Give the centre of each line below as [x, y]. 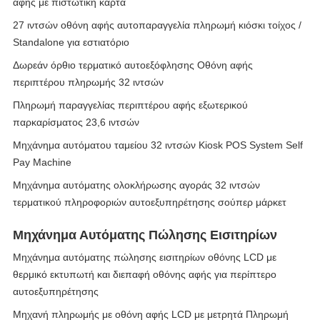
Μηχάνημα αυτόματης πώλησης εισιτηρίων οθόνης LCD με [145, 257]
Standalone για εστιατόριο [71, 42]
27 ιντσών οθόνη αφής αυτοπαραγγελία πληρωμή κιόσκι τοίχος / [157, 25]
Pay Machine [42, 162]
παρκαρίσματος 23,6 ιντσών [76, 122]
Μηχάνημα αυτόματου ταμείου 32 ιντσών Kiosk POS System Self [158, 145]
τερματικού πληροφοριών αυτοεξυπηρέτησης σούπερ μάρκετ [150, 202]
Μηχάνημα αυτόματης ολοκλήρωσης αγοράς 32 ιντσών [136, 185]
